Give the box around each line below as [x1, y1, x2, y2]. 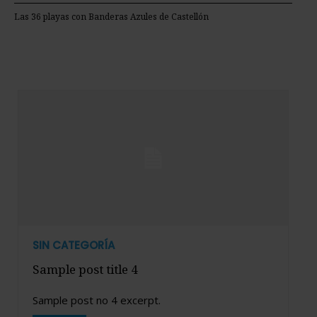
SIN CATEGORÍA [33, 237, 115, 253]
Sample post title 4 [33, 260, 138, 277]
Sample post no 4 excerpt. [33, 292, 161, 307]
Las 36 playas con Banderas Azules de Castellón [14, 11, 211, 23]
